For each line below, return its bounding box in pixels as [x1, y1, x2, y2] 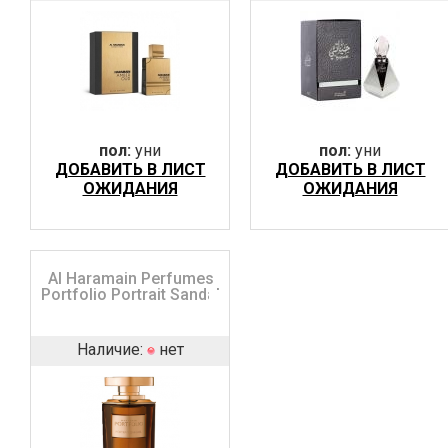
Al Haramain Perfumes [47, 268, 214, 288]
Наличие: [76, 339, 147, 359]
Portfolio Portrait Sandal [41, 284, 221, 304]
